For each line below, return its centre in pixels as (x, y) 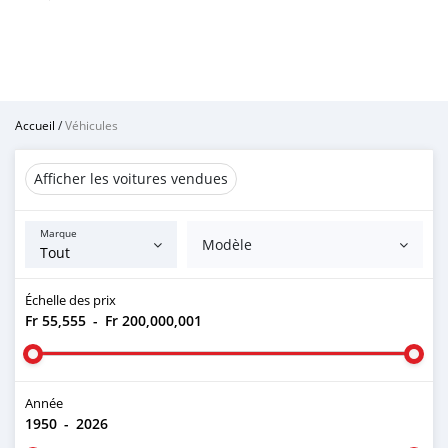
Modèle (227, 244)
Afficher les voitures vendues (131, 178)
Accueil (35, 125)
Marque (58, 233)
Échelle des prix (70, 300)
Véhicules (91, 125)
